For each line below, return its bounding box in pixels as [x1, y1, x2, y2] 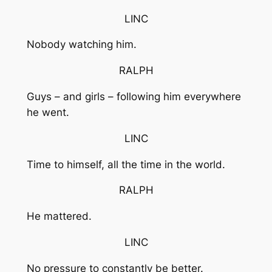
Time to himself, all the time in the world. [26, 158, 225, 171]
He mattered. [26, 210, 92, 223]
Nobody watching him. [26, 38, 137, 51]
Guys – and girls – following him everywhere [26, 90, 241, 103]
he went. [26, 106, 69, 118]
